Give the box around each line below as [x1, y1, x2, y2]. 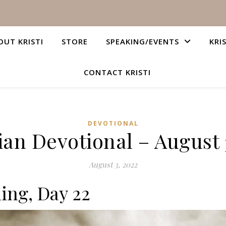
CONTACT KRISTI [83, 67, 151, 77]
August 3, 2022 [89, 159, 137, 169]
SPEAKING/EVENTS [106, 36, 179, 46]
